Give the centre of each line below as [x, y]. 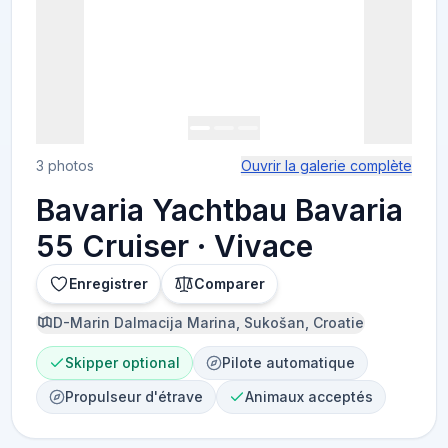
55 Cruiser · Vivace [175, 246]
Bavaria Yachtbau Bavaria [220, 210]
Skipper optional [123, 362]
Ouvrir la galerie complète [326, 165]
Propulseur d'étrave [134, 396]
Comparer [230, 283]
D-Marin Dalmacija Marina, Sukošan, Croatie [209, 322]
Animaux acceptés [309, 396]
